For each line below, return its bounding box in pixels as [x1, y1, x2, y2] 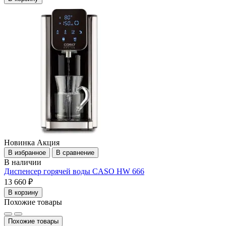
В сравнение [56, 148, 94, 156]
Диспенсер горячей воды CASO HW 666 [4, 166, 144, 176]
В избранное [8, 148, 46, 156]
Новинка [4, 138, 35, 147]
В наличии [4, 157, 41, 166]
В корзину [8, 188, 38, 196]
